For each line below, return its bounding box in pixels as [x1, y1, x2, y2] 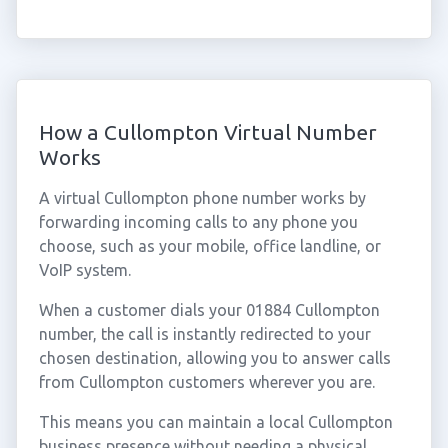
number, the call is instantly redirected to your [38, 325, 371, 343]
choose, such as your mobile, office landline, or [38, 237, 381, 255]
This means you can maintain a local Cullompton [38, 413, 393, 431]
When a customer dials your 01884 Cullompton [38, 301, 380, 319]
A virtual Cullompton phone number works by [38, 189, 366, 207]
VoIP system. [38, 261, 131, 279]
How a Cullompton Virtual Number [38, 120, 377, 144]
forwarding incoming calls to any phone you [38, 213, 358, 231]
